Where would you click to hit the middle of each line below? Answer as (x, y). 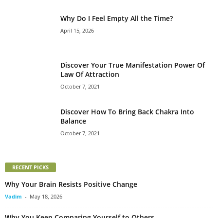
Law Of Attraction (90, 74)
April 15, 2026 (77, 30)
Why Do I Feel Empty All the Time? (117, 18)
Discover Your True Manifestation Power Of (133, 65)
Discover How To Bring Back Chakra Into (127, 111)
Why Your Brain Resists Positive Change (71, 184)
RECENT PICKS (30, 167)
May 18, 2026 (46, 196)
